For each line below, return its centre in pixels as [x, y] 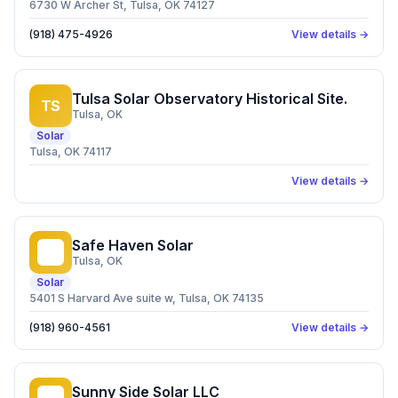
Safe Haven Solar [133, 245]
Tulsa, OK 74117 [71, 151]
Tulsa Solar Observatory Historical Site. [210, 99]
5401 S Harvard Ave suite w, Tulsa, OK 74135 [147, 298]
